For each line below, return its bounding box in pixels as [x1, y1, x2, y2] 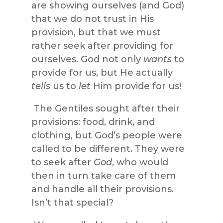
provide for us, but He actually [31, 67, 173, 78]
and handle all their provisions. [31, 183, 174, 195]
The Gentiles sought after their [33, 103, 180, 114]
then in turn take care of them [31, 170, 176, 181]
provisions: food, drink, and [31, 116, 155, 127]
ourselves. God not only [31, 53, 143, 65]
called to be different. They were [31, 143, 185, 154]
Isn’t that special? [31, 197, 113, 208]
